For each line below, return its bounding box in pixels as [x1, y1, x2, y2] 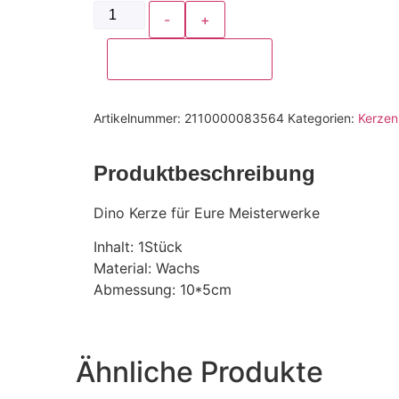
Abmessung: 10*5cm [93, 280, 232, 298]
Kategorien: [287, 110, 358, 126]
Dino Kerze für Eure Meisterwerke [93, 203, 320, 222]
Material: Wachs [93, 258, 199, 277]
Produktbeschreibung [93, 160, 315, 185]
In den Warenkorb [129, 50, 249, 66]
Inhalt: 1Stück [93, 237, 183, 256]
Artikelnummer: [93, 110, 184, 126]
